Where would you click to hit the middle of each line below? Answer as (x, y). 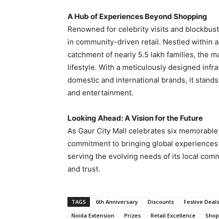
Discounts (161, 202)
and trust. (84, 169)
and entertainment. (100, 93)
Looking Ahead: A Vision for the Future (135, 118)
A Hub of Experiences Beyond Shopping (137, 17)
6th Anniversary (117, 202)
